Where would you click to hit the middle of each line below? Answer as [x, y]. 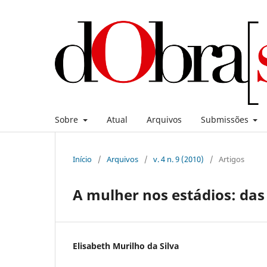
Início [82, 159]
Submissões [226, 119]
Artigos [232, 159]
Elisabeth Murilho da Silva [126, 246]
